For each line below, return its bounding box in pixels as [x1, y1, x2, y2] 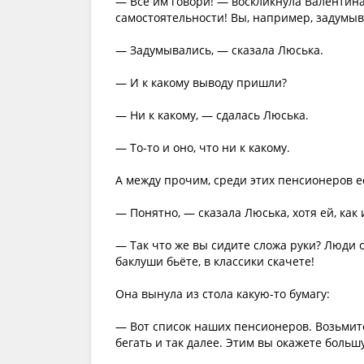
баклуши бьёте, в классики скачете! [115, 253, 314, 269]
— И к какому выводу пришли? [115, 75, 287, 90]
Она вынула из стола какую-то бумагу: [115, 286, 330, 301]
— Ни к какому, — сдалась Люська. [115, 107, 309, 123]
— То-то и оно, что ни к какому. [115, 140, 290, 155]
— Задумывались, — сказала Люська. [115, 42, 323, 58]
